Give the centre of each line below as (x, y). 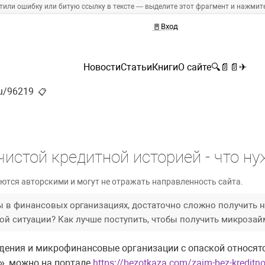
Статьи (136, 67)
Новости (102, 67)
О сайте (195, 67)
